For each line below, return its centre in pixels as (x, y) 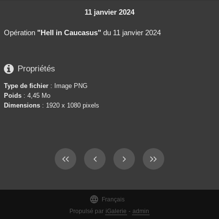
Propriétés (36, 69)
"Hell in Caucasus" (69, 32)
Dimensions (22, 105)
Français (113, 199)
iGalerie (116, 211)
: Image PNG (68, 86)
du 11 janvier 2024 (131, 32)
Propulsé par (87, 211)
